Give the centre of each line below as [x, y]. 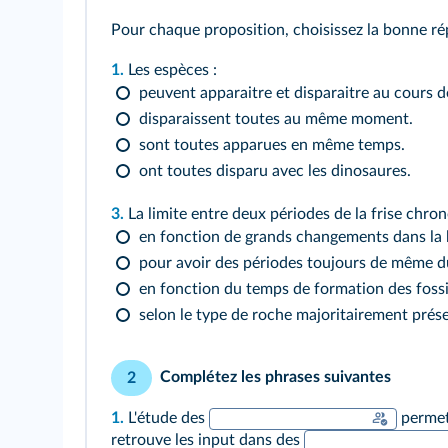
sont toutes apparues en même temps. [272, 145]
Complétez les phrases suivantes [275, 377]
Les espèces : [172, 70]
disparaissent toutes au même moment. [276, 119]
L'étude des [168, 418]
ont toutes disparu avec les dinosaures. [275, 171]
